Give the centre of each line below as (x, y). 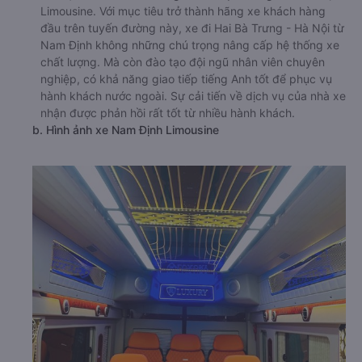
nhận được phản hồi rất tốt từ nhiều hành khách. (168, 113)
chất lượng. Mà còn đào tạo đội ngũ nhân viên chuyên (183, 62)
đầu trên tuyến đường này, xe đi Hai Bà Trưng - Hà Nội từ (192, 28)
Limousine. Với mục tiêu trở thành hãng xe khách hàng (183, 11)
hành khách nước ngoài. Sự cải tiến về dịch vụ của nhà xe (193, 96)
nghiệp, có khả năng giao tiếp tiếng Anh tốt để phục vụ (186, 79)
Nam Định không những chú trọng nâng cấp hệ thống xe (190, 45)
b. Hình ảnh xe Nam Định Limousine (126, 130)
